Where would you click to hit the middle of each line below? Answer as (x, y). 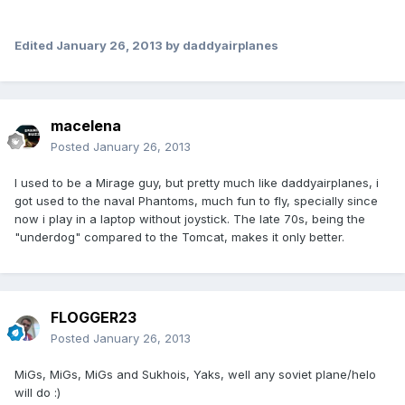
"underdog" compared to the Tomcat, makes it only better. (179, 237)
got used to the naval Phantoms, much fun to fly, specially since (196, 201)
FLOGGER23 (94, 318)
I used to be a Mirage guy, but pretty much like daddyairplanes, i (197, 183)
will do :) (38, 393)
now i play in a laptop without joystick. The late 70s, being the (190, 219)
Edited (35, 46)
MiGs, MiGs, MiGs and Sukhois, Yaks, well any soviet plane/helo (195, 375)
